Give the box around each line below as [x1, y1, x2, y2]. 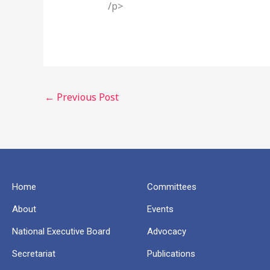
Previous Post [54, 90, 119, 104]
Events [147, 204, 174, 215]
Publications [147, 248, 195, 260]
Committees [147, 181, 196, 193]
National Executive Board [12, 226, 110, 237]
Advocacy [147, 226, 186, 237]
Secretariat [12, 248, 55, 260]
